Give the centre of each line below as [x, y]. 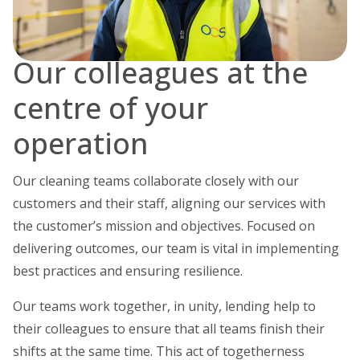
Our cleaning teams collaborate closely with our [156, 180]
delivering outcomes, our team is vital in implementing [176, 248]
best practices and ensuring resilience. [128, 270]
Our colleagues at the [160, 73]
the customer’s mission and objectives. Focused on [164, 225]
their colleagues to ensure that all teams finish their [169, 328]
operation [81, 144]
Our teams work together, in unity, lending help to [164, 306]
